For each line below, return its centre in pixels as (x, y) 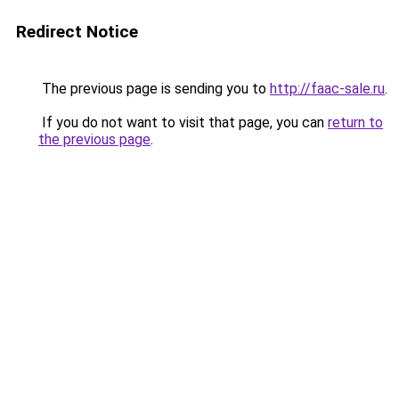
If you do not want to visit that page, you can (183, 122)
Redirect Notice (77, 32)
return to (355, 122)
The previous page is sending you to (154, 89)
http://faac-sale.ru (327, 89)
